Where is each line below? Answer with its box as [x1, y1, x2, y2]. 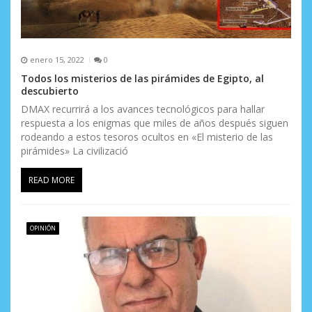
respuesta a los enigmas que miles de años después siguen [21, 116, 288, 130]
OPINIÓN [29, 223, 56, 233]
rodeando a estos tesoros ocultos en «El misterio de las [21, 130, 273, 143]
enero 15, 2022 [29, 54, 84, 65]
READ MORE [29, 173, 75, 186]
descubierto [21, 84, 79, 97]
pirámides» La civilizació [21, 143, 128, 157]
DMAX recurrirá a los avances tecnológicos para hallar [21, 102, 265, 116]
